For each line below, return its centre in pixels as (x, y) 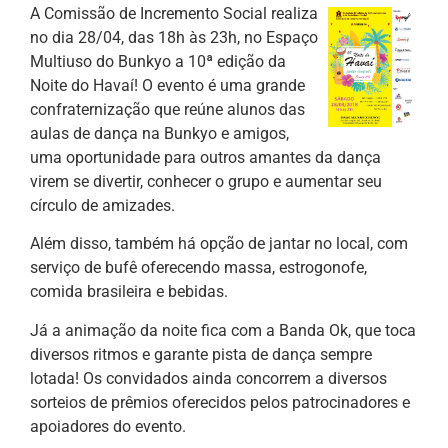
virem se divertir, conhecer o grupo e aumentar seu (206, 181)
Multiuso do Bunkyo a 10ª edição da (158, 61)
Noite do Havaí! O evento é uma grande (167, 85)
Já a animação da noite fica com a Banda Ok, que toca (223, 330)
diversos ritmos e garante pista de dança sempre (201, 354)
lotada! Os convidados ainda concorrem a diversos (208, 378)
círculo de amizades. (102, 205)
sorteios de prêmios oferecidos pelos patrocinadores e (220, 402)
